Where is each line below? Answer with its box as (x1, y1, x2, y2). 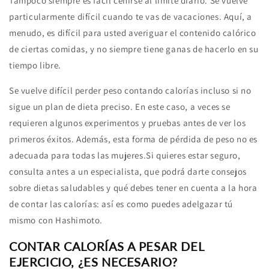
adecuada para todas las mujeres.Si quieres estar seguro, (9, 150, 241, 162)
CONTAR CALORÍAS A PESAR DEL (9, 238, 204, 253)
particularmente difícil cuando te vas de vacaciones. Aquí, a (9, 11, 253, 23)
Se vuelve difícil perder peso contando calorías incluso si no (9, 85, 252, 97)
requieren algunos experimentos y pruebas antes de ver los (9, 117, 246, 129)
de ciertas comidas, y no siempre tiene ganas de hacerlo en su (9, 43, 259, 55)
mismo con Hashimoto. (9, 214, 103, 226)
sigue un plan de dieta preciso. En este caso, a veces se (9, 101, 231, 113)
